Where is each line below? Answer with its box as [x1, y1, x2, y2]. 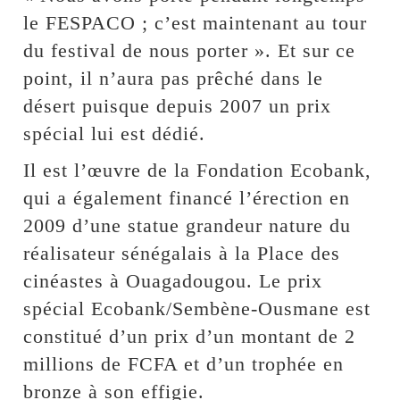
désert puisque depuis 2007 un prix [23, 95, 332, 117]
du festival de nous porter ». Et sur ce [23, 39, 356, 62]
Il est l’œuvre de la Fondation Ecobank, [23, 159, 372, 181]
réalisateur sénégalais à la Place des [23, 242, 341, 264]
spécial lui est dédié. [23, 122, 206, 145]
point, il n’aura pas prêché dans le [23, 67, 324, 89]
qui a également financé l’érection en [23, 187, 351, 209]
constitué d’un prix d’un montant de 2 [23, 325, 356, 347]
